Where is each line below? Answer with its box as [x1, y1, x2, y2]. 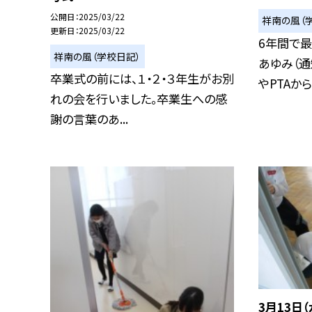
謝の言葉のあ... [50, 110, 128, 128]
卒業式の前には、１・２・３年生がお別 [50, 70, 234, 88]
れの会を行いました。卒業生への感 [50, 90, 227, 108]
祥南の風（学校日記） [54, 49, 141, 63]
